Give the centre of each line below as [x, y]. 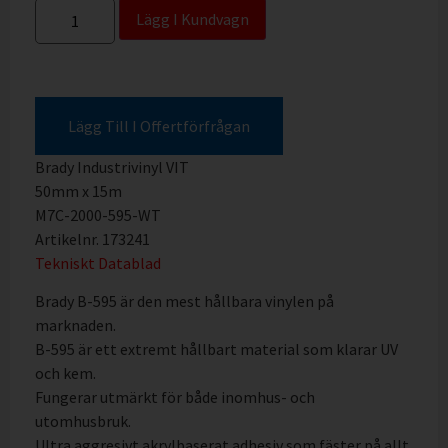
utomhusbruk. [83, 421]
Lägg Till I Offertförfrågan [159, 125]
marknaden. [75, 325]
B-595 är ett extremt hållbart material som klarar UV [216, 349]
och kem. [65, 373]
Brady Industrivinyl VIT [112, 166]
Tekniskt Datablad [98, 262]
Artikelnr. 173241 [92, 238]
